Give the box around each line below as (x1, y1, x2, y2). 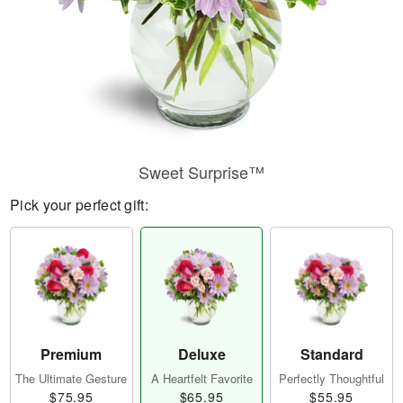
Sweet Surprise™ (139, 160, 264, 184)
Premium (40, 344, 103, 365)
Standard (300, 344, 363, 365)
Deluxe (177, 344, 226, 365)
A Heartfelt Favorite (150, 370, 253, 388)
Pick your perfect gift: (10, 194, 148, 215)
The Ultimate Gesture (15, 370, 128, 388)
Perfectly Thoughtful (279, 370, 385, 388)
